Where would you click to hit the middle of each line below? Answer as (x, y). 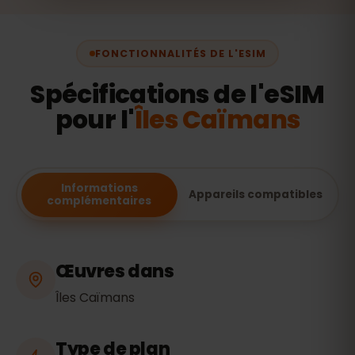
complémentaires (99, 200)
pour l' (95, 120)
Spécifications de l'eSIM (177, 94)
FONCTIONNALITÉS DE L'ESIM (180, 53)
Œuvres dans (115, 271)
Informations (99, 188)
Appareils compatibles (256, 194)
